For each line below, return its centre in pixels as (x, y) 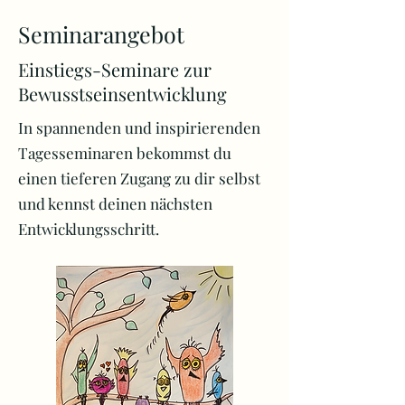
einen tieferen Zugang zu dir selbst (141, 178)
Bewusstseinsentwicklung (122, 94)
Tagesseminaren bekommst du (125, 153)
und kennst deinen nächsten (115, 203)
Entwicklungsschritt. (89, 229)
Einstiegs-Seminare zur (115, 69)
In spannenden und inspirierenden (139, 127)
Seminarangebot (101, 34)
